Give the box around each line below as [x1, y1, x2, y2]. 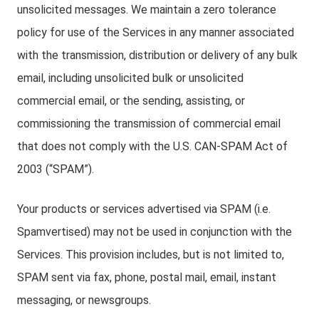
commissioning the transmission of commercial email [17, 117, 281, 130]
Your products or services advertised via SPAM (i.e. [17, 202, 271, 216]
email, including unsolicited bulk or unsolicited [17, 71, 244, 85]
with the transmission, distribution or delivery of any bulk [17, 48, 298, 62]
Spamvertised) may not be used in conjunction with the [17, 225, 292, 239]
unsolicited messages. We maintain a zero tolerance [17, 3, 276, 16]
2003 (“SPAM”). [17, 162, 94, 176]
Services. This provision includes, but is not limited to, [17, 248, 284, 261]
